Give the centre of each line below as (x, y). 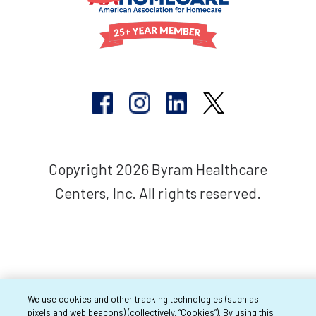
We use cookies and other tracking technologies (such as (144, 299)
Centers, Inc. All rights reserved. (158, 193)
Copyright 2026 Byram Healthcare (158, 169)
